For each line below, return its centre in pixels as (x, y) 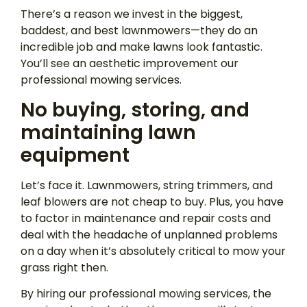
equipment (77, 155)
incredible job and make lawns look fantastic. (142, 47)
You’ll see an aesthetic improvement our (130, 64)
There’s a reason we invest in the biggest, (132, 14)
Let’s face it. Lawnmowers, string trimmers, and (147, 185)
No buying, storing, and (135, 110)
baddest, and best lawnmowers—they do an (139, 31)
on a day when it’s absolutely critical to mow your (153, 251)
